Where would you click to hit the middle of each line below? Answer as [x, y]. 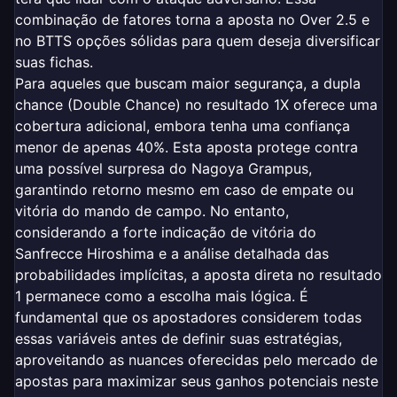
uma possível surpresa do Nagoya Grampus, [163, 168]
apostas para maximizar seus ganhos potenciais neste [197, 381]
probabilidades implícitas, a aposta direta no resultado [198, 274]
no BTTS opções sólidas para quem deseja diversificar [198, 40]
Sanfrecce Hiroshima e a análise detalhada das [172, 253]
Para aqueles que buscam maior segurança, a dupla [188, 83]
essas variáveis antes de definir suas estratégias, [179, 338]
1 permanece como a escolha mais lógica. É [162, 296]
